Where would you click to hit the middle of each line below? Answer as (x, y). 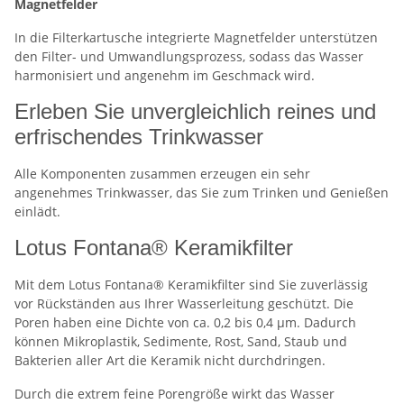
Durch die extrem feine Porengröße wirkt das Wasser (174, 393)
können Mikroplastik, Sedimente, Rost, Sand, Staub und (181, 341)
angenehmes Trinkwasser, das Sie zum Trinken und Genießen (202, 192)
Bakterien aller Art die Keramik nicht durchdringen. (170, 360)
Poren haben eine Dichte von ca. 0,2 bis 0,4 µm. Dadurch (185, 322)
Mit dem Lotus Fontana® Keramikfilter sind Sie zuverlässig (191, 284)
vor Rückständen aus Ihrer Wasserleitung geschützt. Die (184, 303)
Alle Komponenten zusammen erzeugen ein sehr (162, 173)
